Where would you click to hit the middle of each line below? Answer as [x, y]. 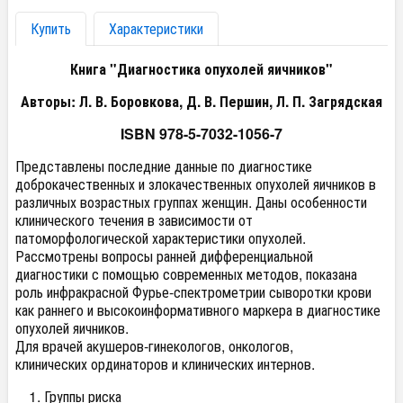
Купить [51, 28]
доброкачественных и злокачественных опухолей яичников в [196, 184]
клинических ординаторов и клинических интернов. [165, 364]
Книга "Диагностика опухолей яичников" [201, 69]
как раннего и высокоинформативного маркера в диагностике [198, 310]
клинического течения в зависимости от [134, 220]
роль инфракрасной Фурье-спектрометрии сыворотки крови [193, 292]
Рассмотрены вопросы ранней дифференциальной [164, 256]
